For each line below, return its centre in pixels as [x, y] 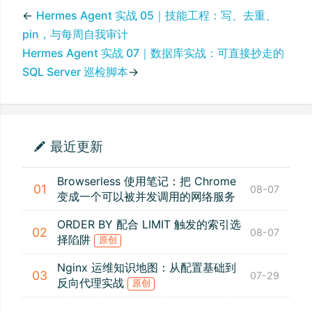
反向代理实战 [92, 282]
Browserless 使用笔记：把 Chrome [147, 181]
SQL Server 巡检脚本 [75, 72]
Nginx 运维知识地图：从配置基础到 [147, 267]
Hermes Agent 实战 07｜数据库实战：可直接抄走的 [153, 53]
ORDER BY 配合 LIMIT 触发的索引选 [149, 224]
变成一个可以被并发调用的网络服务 [146, 196]
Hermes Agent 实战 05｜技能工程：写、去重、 [156, 16]
